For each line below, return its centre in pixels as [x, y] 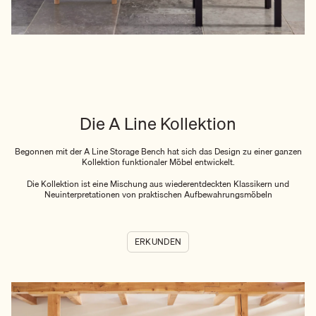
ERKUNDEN [158, 242]
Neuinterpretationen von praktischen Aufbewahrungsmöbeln [158, 194]
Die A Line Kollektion [158, 124]
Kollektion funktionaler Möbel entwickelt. [158, 162]
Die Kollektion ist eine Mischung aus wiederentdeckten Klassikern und [158, 183]
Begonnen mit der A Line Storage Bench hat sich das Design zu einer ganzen [158, 151]
